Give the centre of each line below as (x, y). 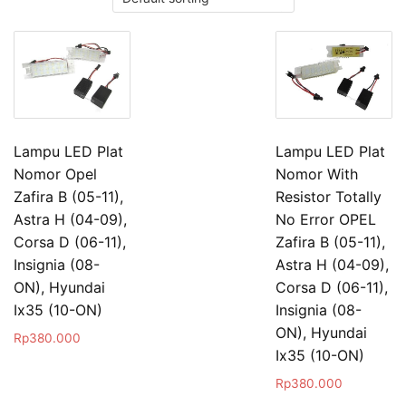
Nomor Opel (55, 174)
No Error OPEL (326, 219)
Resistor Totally (329, 196)
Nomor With (317, 174)
